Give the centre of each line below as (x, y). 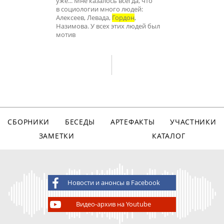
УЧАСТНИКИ (193, 121)
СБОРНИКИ (29, 121)
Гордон (123, 18)
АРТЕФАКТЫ (132, 121)
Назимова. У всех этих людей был (108, 26)
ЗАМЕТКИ (56, 135)
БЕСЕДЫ (80, 121)
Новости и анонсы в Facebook (113, 182)
